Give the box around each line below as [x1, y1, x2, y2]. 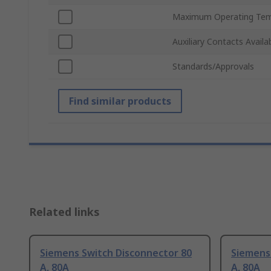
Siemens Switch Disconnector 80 [40, 246, 192, 260]
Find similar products [69, 94, 171, 108]
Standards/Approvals [172, 60, 254, 73]
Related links [29, 204, 100, 220]
